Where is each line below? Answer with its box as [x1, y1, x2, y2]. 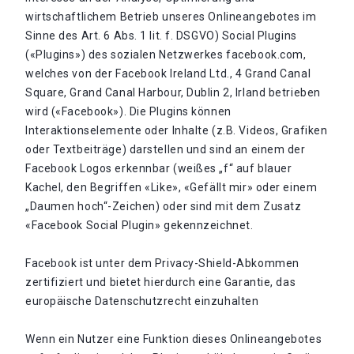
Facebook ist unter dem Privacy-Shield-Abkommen [25, 257, 299, 269]
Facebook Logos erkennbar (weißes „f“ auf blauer [25, 162, 292, 175]
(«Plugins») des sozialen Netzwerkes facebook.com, [25, 48, 307, 61]
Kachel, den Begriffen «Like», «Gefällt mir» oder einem [25, 181, 318, 194]
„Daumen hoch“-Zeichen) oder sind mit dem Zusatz [25, 200, 302, 213]
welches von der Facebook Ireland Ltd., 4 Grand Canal [25, 67, 311, 80]
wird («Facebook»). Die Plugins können [25, 105, 232, 118]
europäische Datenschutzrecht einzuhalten [25, 295, 259, 307]
